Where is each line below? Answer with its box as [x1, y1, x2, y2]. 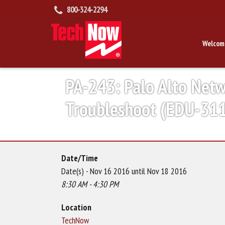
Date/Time [61, 152, 98, 164]
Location [61, 201, 91, 213]
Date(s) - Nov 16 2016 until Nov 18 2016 [61, 165, 187, 177]
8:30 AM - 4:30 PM [61, 178, 119, 190]
